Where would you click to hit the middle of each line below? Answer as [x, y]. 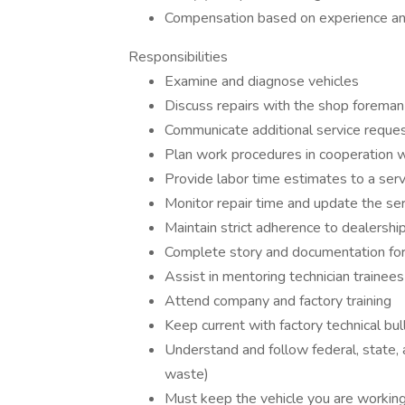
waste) [187, 374]
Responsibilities [178, 57]
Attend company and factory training [278, 301]
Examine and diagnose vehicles [262, 81]
